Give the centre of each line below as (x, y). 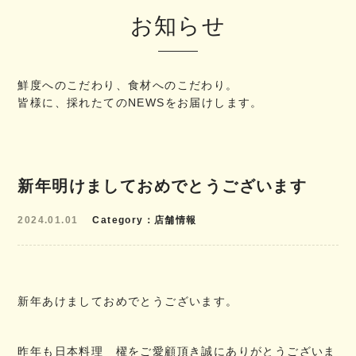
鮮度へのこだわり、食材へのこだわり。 (128, 85)
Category (118, 221)
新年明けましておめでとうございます (163, 186)
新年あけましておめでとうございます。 (128, 301)
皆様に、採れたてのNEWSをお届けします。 (140, 102)
